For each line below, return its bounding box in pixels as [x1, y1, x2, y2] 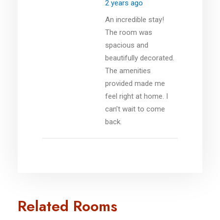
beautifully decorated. [105, 53, 174, 62]
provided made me [105, 79, 165, 88]
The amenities [105, 66, 151, 75]
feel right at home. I [105, 91, 168, 101]
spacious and [105, 40, 148, 50]
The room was [105, 27, 152, 37]
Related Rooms [18, 195, 117, 217]
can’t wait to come [105, 104, 165, 113]
